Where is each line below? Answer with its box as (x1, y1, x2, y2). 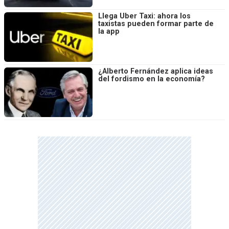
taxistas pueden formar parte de (98, 19, 214, 29)
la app (98, 27, 120, 36)
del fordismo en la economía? (98, 74, 205, 83)
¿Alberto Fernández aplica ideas (98, 66, 213, 76)
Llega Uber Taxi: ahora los (98, 12, 191, 21)
